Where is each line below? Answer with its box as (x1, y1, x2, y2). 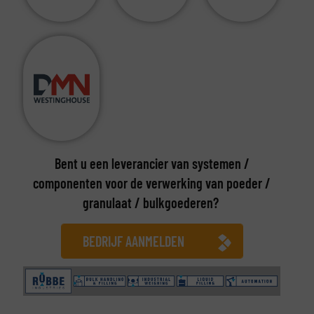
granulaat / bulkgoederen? (82, 193, 221, 211)
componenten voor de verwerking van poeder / (33, 174, 271, 191)
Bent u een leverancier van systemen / (54, 154, 250, 172)
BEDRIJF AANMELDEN (82, 232, 184, 250)
